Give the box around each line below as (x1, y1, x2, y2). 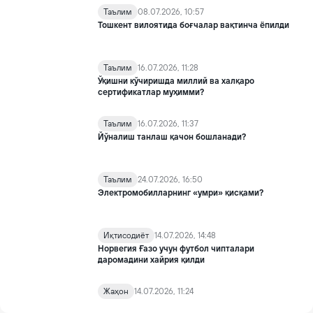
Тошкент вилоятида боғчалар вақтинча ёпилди (98, 20, 289, 30)
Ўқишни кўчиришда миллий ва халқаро (98, 76, 254, 86)
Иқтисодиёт (103, 231, 149, 240)
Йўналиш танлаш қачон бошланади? (98, 132, 246, 142)
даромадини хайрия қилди (98, 255, 205, 265)
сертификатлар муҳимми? (98, 87, 204, 97)
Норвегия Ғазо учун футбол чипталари (98, 244, 254, 254)
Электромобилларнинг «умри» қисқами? (98, 188, 263, 198)
